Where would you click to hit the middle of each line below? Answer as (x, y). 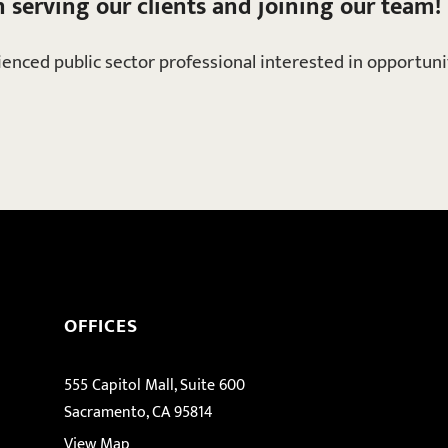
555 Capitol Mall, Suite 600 (154, 385)
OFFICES (101, 325)
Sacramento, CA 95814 (138, 412)
